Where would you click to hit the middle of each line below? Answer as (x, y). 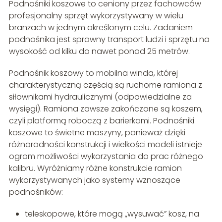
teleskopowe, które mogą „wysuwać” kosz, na (112, 214)
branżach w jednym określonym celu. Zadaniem (101, 28)
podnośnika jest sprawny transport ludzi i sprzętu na (109, 40)
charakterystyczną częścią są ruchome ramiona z (105, 85)
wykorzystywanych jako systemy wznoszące (94, 180)
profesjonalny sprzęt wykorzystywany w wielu (96, 16)
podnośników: (36, 192)
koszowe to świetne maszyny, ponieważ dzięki (97, 133)
